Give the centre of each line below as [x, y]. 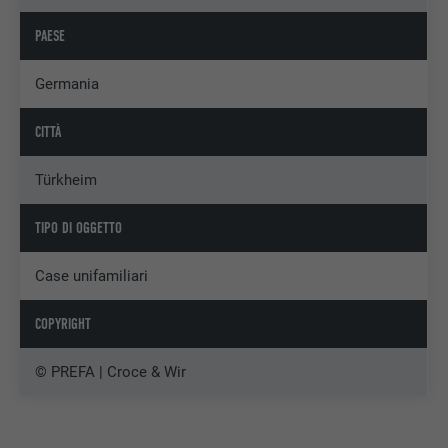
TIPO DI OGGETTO [79, 228]
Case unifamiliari [92, 276]
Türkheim [66, 180]
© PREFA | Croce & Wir [111, 372]
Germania [67, 84]
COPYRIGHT [63, 324]
